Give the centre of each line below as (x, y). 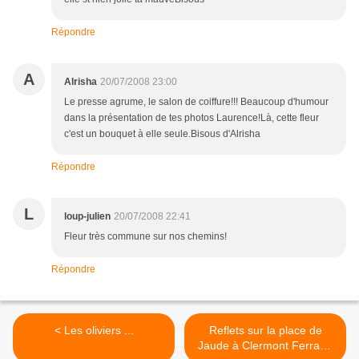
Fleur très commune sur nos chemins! (145, 237)
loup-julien (87, 217)
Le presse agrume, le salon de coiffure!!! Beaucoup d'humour (196, 102)
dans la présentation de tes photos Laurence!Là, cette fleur (192, 118)
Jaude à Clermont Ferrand (265, 346)
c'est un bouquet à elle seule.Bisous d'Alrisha (162, 134)
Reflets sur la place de (265, 331)
